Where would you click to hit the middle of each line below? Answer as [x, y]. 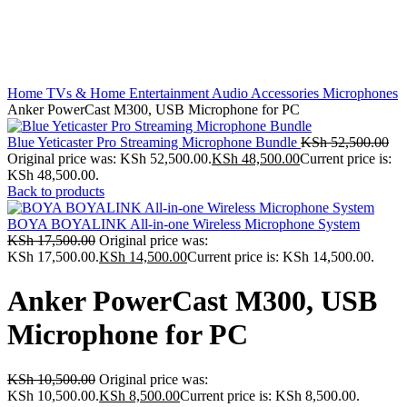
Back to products [56, 191]
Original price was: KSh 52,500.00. [109, 159]
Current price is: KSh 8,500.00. [270, 395]
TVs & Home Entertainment [129, 93]
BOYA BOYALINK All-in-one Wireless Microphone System [184, 224]
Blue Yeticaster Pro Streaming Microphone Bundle [154, 142]
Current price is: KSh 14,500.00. [281, 257]
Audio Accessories [267, 93]
